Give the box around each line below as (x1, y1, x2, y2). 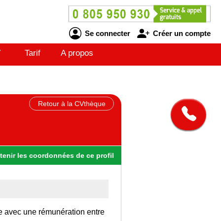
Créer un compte (150, 29, 211, 37)
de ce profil (76, 151, 114, 159)
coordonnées (27, 151, 76, 159)
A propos (61, 48, 93, 58)
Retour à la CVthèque (37, 100, 106, 108)
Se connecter (82, 29, 130, 37)
